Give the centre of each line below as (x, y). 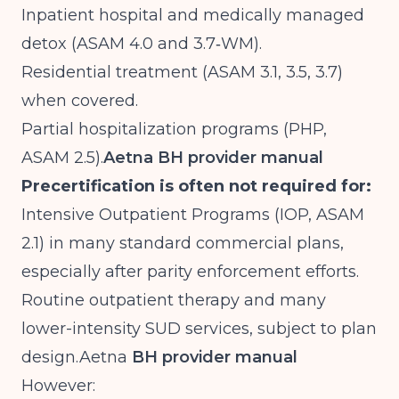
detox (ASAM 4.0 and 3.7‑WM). (142, 44)
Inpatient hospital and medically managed (193, 15)
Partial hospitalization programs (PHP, (174, 129)
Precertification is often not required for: (196, 186)
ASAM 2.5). (62, 158)
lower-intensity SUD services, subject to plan (199, 329)
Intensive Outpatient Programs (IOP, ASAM (193, 215)
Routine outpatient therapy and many (174, 300)
